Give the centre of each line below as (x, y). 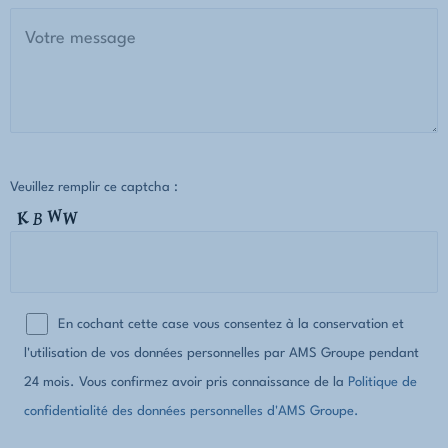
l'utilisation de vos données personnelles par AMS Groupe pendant (222, 354)
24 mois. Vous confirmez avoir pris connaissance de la (186, 383)
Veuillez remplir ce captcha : (93, 188)
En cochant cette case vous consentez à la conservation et (230, 325)
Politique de (383, 383)
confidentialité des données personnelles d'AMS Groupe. (192, 412)
